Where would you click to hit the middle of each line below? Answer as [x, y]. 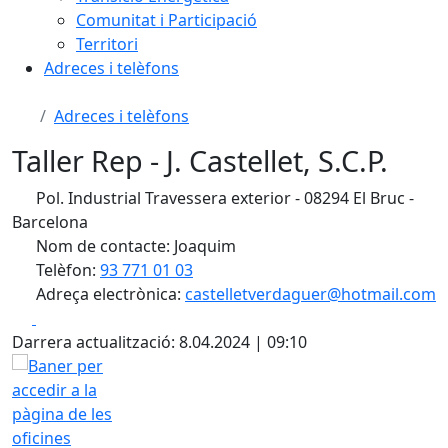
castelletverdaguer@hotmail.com [310, 294]
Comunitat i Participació [166, 20]
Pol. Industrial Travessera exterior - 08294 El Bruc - [223, 198]
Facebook [71, 317]
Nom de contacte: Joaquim [134, 246]
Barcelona [50, 222]
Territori [107, 44]
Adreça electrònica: [108, 294]
